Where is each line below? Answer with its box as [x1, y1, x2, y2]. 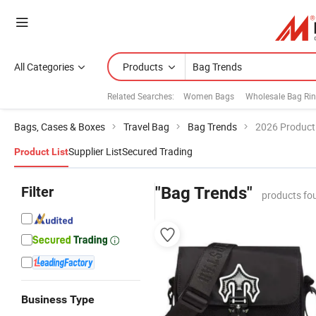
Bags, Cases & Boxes [14, 120, 105, 133]
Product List [14, 146, 68, 157]
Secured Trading [122, 145, 193, 158]
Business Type [21, 293, 95, 306]
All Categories [14, 60, 74, 73]
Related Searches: [107, 90, 174, 102]
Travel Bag [123, 120, 169, 133]
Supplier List [68, 145, 122, 158]
